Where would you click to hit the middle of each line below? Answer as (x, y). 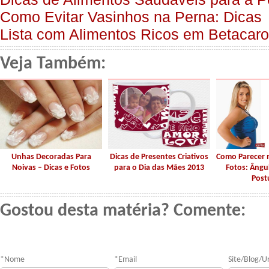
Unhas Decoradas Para (51, 157)
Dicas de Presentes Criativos (159, 157)
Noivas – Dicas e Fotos (51, 168)
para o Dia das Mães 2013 (159, 168)
